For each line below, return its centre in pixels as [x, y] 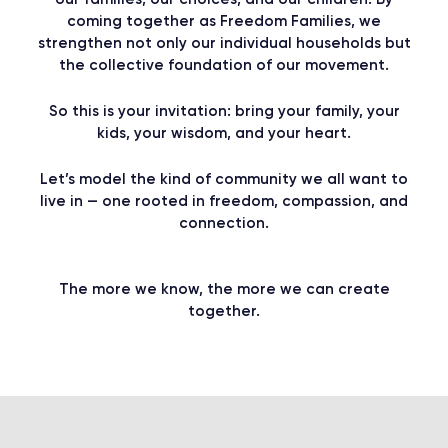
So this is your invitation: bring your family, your [224, 110]
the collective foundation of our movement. [224, 64]
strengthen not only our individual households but [224, 42]
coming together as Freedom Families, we [224, 20]
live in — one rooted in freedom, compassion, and [224, 200]
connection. [224, 222]
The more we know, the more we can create [224, 288]
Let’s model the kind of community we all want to [224, 178]
